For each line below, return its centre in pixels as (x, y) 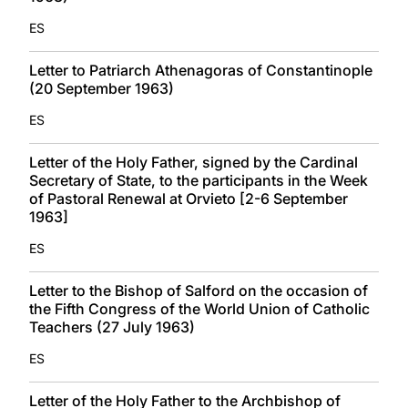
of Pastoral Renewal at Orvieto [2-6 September (189, 198)
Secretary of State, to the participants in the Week (199, 180)
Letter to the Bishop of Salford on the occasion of (199, 290)
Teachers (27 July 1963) (112, 326)
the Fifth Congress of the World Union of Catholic (199, 308)
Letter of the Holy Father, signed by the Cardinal (194, 162)
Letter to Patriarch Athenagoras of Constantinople (201, 70)
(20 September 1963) (102, 88)
